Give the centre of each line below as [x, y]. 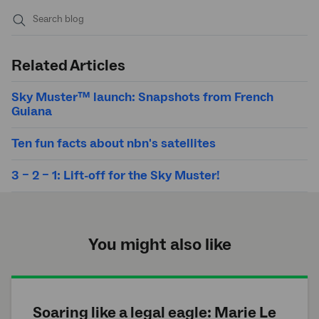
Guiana [32, 112]
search [35, 54]
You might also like [159, 245]
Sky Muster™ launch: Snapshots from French [142, 98]
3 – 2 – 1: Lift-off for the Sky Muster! [116, 176]
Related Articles [68, 66]
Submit [36, 39]
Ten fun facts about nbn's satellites [114, 144]
